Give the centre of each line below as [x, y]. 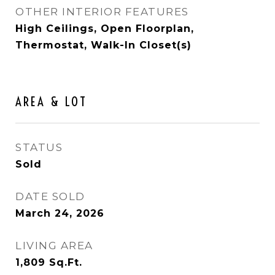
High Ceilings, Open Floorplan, [105, 29]
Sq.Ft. [66, 262]
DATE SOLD [50, 196]
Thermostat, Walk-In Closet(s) [103, 45]
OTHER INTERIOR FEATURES [102, 12]
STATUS [39, 147]
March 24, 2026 [60, 213]
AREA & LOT [51, 101]
